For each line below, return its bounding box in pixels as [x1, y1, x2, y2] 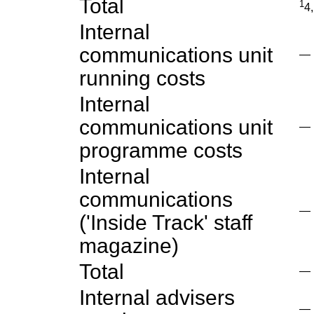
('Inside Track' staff [79, 211, 252, 234]
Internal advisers [79, 286, 235, 309]
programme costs [79, 139, 243, 162]
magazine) [79, 234, 179, 257]
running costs [79, 67, 205, 90]
